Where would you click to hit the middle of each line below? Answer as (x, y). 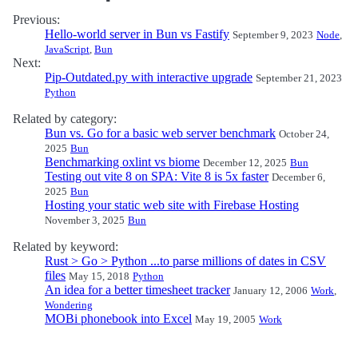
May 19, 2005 (225, 319)
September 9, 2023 (273, 35)
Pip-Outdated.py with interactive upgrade (149, 77)
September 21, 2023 (299, 78)
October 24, (304, 134)
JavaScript (67, 49)
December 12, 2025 (245, 163)
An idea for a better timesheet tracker (137, 290)
